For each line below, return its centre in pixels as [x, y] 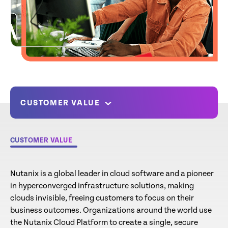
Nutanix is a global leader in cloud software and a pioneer [112, 174]
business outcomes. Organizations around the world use [111, 211]
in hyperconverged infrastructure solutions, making [102, 186]
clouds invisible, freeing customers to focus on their [102, 198]
